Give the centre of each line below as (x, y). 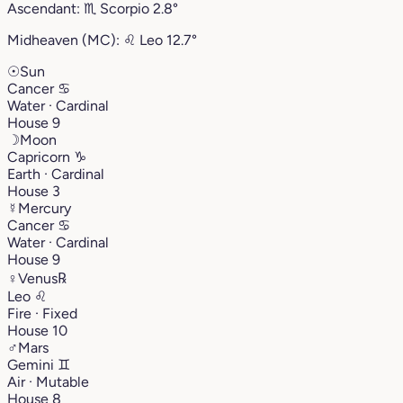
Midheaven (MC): (65, 40)
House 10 (37, 330)
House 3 (34, 191)
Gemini (32, 364)
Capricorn (40, 157)
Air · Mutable (48, 381)
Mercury (45, 208)
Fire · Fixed (42, 313)
